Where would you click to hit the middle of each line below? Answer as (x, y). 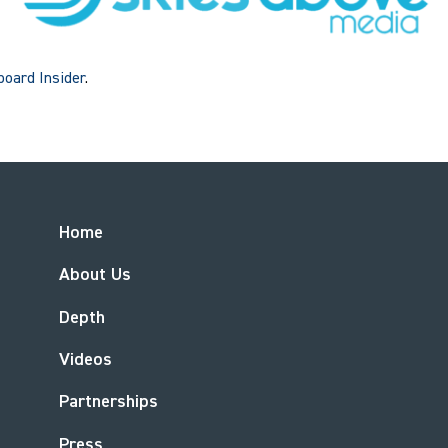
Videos (85, 360)
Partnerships (108, 402)
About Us (94, 275)
